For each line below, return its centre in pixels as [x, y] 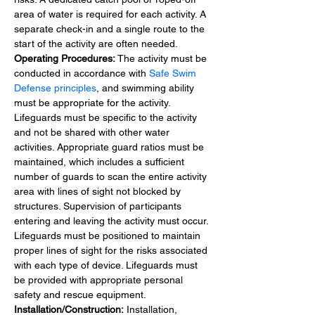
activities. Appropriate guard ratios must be [110, 147]
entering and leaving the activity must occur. [112, 220]
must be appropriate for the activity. [92, 102]
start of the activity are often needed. [96, 43]
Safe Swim [174, 73]
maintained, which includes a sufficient [101, 161]
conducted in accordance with [82, 73]
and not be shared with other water [93, 132]
